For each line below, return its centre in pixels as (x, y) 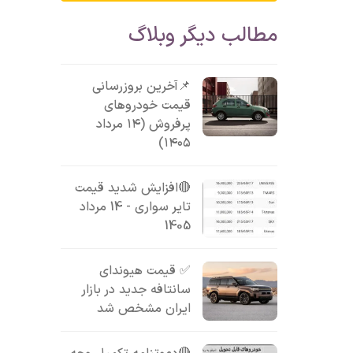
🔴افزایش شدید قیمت (133, 188)
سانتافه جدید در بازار (136, 290)
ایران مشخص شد (144, 309)
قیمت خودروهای (148, 106)
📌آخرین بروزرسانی (142, 87)
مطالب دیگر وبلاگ (203, 36)
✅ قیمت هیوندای (145, 271)
